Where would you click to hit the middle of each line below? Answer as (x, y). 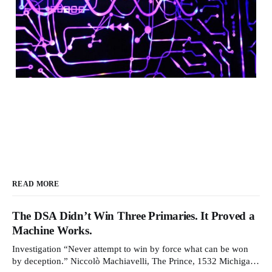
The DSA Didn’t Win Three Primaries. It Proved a (134, 216)
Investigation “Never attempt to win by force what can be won (38, 249)
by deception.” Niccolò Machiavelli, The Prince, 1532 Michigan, (41, 261)
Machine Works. (52, 230)
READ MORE (36, 184)
